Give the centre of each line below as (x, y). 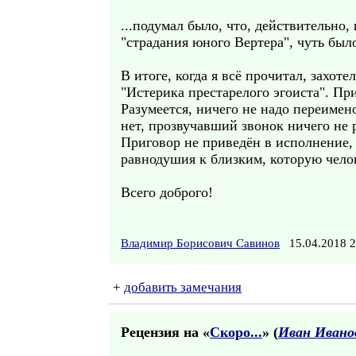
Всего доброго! (167, 192)
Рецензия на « (165, 332)
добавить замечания (183, 287)
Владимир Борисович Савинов (200, 243)
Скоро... (236, 332)
